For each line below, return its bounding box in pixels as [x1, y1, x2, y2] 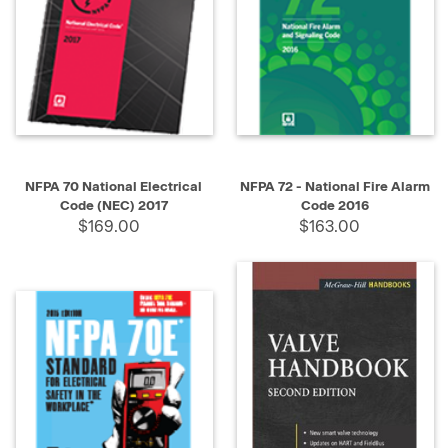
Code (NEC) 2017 [59, 197, 168, 213]
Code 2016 [300, 197, 369, 213]
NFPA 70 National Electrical [25, 178, 202, 194]
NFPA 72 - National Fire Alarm [239, 178, 430, 194]
